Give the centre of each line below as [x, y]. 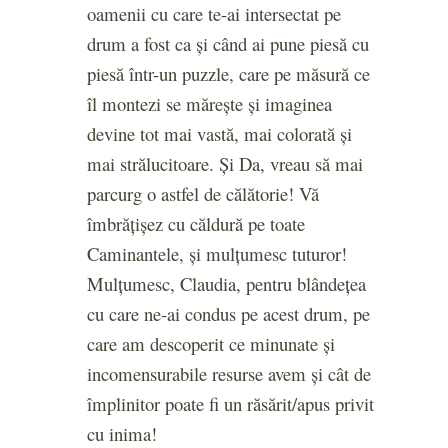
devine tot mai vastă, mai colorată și [219, 134]
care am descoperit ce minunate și [211, 344]
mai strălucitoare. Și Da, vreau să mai [225, 164]
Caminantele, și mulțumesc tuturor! [217, 254]
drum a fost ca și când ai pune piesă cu [228, 44]
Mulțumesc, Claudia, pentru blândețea [226, 284]
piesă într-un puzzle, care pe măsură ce [228, 74]
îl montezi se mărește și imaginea [209, 104]
